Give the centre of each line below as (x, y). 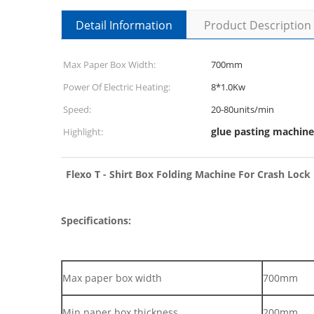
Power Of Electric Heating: (117, 87)
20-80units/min (243, 109)
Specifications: (96, 220)
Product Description (258, 25)
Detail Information (124, 25)
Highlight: (83, 132)
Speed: (77, 109)
